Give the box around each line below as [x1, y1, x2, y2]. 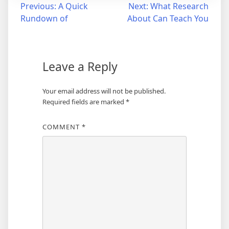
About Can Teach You [127, 12, 209, 24]
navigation [5, 18, 71, 35]
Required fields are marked [42, 97, 126, 106]
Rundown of [20, 12, 68, 24]
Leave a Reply [42, 58, 118, 75]
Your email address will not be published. [42, 86, 166, 96]
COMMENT [42, 122, 82, 131]
